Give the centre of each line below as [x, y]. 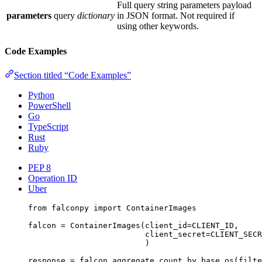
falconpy [70, 208]
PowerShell [49, 105]
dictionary [96, 16]
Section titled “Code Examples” [73, 75]
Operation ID [53, 178]
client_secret [175, 234]
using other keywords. [158, 26]
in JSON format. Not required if [176, 16]
